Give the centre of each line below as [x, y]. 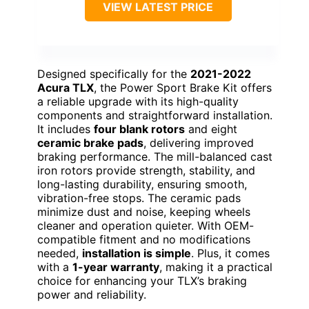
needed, [60, 253]
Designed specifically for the [114, 73]
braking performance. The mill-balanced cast [155, 156]
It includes [66, 129]
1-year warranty [116, 267]
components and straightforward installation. [155, 115]
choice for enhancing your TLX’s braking [142, 280]
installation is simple [137, 253]
